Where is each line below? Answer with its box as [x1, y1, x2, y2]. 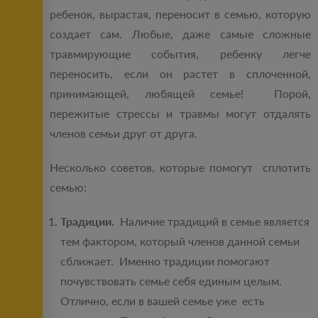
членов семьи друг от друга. [50, 126, 197, 141]
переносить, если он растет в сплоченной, [50, 67, 311, 81]
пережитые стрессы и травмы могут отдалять [50, 106, 311, 121]
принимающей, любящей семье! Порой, [50, 87, 311, 101]
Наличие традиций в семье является [114, 214, 309, 229]
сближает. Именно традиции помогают [60, 254, 270, 268]
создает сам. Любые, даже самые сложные [50, 27, 311, 41]
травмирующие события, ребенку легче [50, 47, 311, 61]
